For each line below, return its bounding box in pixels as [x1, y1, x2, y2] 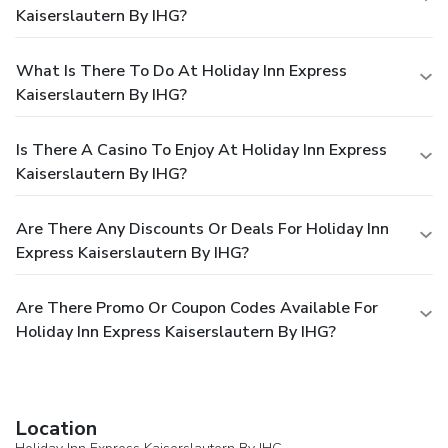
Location [15, 414, 97, 442]
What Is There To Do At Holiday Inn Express [16, 59, 347, 82]
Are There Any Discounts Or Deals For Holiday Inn [16, 217, 389, 240]
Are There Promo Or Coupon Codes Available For [16, 296, 378, 319]
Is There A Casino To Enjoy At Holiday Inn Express [16, 138, 387, 161]
